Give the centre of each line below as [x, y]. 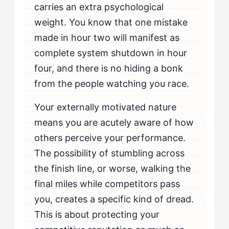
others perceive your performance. [110, 138]
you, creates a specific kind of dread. [114, 199]
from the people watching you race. [112, 83]
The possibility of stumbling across [110, 153]
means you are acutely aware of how [114, 122]
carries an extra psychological [99, 7]
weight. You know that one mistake [111, 22]
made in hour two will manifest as [107, 37]
